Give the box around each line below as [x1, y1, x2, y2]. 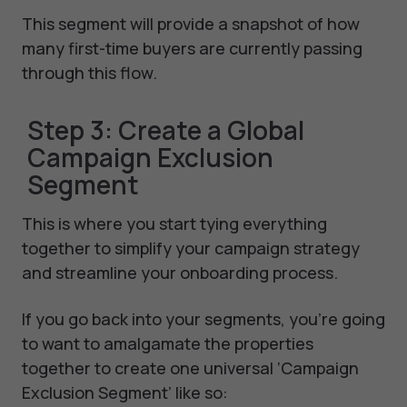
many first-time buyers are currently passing [22, 37, 362, 60]
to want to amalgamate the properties [22, 333, 313, 355]
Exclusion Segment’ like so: [22, 382, 228, 404]
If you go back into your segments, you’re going [22, 308, 385, 331]
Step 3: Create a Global [27, 113, 304, 148]
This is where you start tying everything [22, 213, 327, 235]
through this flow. [22, 62, 157, 84]
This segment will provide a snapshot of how [22, 13, 360, 35]
